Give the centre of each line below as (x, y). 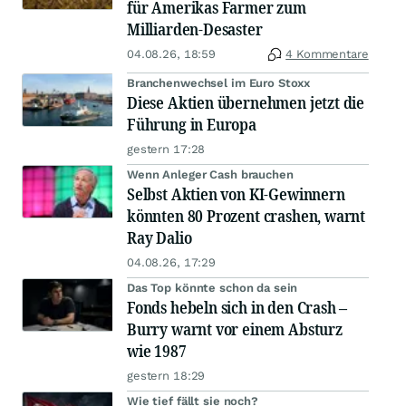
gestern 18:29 (166, 376)
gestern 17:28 (166, 149)
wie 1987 (157, 351)
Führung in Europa (192, 124)
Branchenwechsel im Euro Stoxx (219, 83)
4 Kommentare (327, 54)
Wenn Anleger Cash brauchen (210, 174)
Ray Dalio (159, 237)
